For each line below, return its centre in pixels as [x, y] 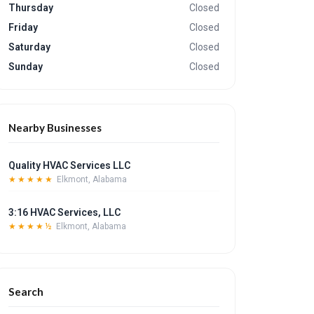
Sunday [26, 67]
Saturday [30, 47]
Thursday [31, 8]
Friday [23, 27]
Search [26, 292]
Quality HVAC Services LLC [70, 165]
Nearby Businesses [55, 128]
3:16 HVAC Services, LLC [65, 212]
